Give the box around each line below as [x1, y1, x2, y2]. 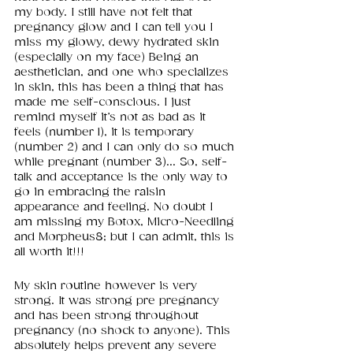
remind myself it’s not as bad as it [14, 110, 210, 124]
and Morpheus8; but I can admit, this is [14, 230, 238, 244]
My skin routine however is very [14, 279, 201, 293]
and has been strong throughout [14, 309, 203, 323]
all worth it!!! [14, 245, 84, 259]
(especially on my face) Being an [14, 50, 203, 65]
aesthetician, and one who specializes [14, 65, 232, 80]
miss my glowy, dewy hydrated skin [14, 35, 223, 50]
